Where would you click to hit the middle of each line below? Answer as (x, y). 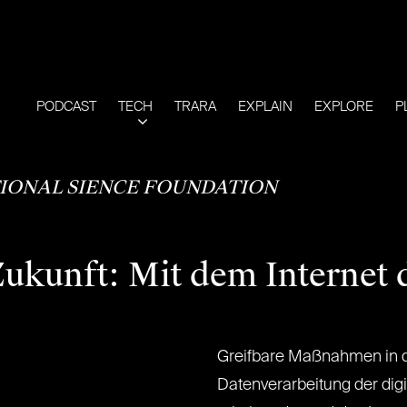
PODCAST (66, 107)
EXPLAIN (265, 107)
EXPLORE (344, 107)
